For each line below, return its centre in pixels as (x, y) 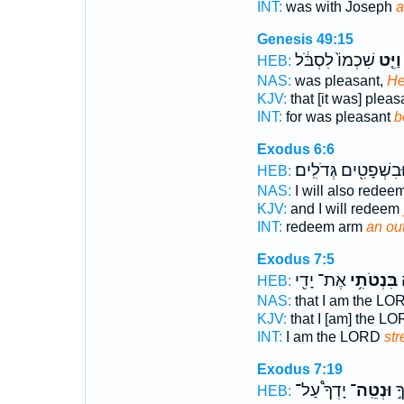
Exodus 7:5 (295, 259)
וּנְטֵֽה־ (369, 390)
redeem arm (324, 227)
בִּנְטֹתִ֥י (372, 280)
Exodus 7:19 (299, 369)
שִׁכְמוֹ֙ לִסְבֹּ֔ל (335, 60)
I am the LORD (333, 337)
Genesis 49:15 (305, 39)
